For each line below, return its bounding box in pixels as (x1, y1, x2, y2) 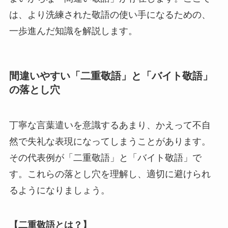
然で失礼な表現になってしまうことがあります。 (9, 136, 211, 147)
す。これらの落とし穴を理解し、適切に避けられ (9, 168, 211, 179)
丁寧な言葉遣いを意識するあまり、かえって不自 (9, 120, 211, 130)
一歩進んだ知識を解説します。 (9, 26, 137, 37)
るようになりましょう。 (9, 185, 110, 195)
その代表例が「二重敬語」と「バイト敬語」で (9, 152, 202, 163)
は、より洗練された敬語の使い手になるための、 (9, 10, 211, 20)
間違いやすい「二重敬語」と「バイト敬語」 (9, 70, 213, 82)
